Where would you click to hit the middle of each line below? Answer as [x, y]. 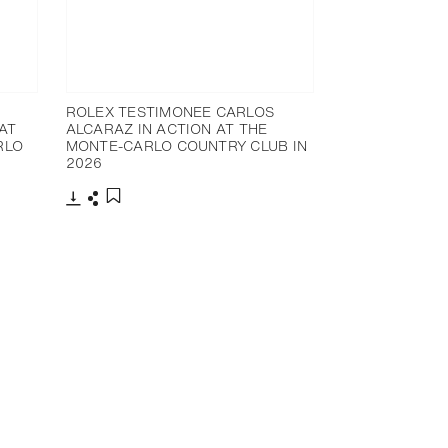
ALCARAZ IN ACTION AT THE [166, 128]
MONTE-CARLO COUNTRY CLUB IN [186, 145]
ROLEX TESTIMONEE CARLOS [170, 111]
